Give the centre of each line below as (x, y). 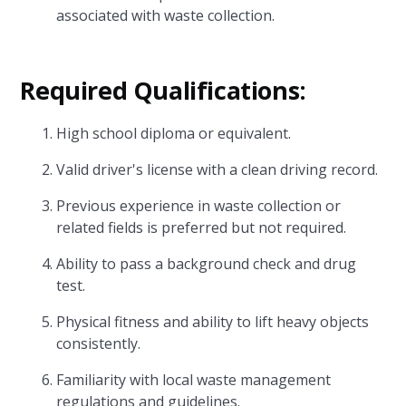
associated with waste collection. (166, 15)
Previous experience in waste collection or (199, 206)
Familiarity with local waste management (194, 380)
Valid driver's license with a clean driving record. (217, 169)
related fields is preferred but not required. (202, 227)
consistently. (99, 343)
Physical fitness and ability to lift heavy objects (213, 322)
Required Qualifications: (163, 90)
